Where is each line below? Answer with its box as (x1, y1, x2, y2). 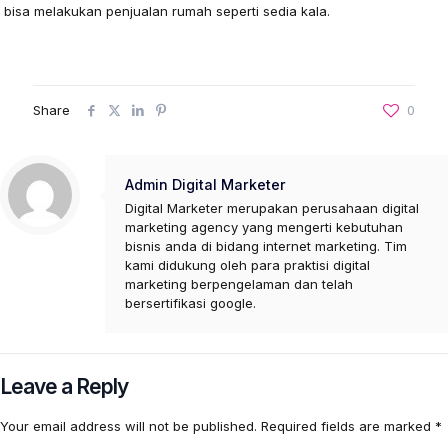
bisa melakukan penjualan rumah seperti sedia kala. (4, 2, 331, 19)
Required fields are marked (261, 417, 435, 434)
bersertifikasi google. (125, 294, 256, 311)
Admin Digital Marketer (125, 175, 286, 193)
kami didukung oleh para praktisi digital (125, 256, 370, 273)
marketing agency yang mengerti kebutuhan (125, 218, 403, 235)
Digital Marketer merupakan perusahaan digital (125, 199, 419, 216)
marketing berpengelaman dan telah (125, 275, 353, 292)
